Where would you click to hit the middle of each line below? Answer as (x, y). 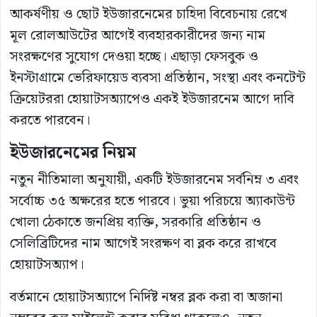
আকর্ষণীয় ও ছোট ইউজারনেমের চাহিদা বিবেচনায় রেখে (149, 14)
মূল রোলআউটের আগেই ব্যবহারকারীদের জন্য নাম (138, 35)
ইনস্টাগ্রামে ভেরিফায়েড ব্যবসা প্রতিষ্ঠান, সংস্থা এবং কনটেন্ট (158, 78)
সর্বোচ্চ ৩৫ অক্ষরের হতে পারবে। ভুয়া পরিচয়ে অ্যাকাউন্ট (152, 201)
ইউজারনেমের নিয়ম (73, 152)
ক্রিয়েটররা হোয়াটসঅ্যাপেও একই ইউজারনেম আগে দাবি (152, 99)
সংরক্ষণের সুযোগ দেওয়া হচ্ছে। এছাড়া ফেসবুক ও (134, 57)
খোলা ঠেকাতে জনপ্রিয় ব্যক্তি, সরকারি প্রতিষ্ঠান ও (136, 222)
